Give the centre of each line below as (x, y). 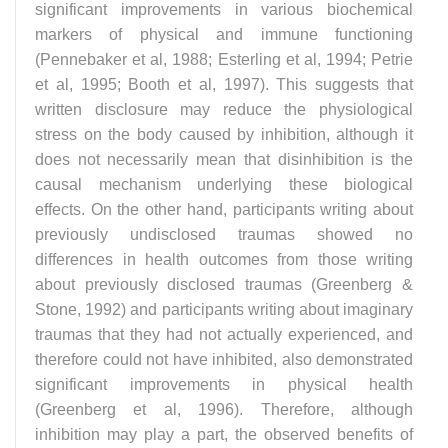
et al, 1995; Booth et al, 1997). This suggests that (224, 84)
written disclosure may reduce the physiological (224, 109)
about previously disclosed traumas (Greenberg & (224, 284)
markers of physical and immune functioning (224, 34)
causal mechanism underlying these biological (224, 184)
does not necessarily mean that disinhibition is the (224, 159)
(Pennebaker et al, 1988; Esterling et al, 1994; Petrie (224, 59)
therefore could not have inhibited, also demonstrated (224, 359)
